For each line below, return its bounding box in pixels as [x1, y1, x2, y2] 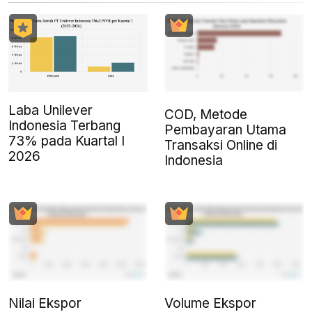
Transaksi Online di [164, 137, 277, 154]
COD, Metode [164, 107, 247, 123]
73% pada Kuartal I [8, 133, 125, 150]
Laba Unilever [8, 102, 93, 119]
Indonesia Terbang [8, 118, 120, 134]
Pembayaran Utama [164, 122, 286, 139]
